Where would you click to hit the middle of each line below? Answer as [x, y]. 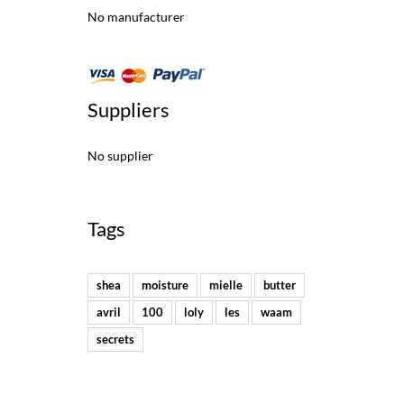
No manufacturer [136, 17]
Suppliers [129, 109]
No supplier [120, 155]
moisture [165, 285]
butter [280, 285]
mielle [226, 285]
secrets [115, 339]
